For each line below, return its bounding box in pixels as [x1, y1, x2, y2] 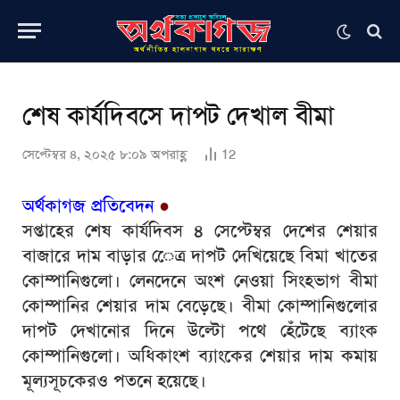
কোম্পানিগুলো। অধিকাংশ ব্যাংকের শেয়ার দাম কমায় [22, 344, 378, 367]
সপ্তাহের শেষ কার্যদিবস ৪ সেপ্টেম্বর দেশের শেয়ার [22, 219, 378, 242]
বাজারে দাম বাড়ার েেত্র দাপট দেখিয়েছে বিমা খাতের [22, 244, 378, 267]
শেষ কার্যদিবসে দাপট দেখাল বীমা [22, 99, 335, 132]
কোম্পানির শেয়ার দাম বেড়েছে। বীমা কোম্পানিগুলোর [22, 294, 378, 317]
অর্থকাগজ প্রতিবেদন [22, 194, 154, 217]
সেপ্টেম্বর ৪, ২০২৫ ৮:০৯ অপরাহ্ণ [22, 146, 187, 163]
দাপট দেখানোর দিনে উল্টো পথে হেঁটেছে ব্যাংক [22, 319, 378, 342]
